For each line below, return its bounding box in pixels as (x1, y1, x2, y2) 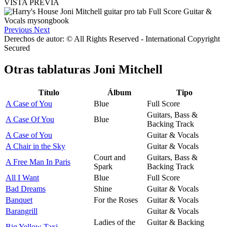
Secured (4, 44, 30, 53)
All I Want (6, 173, 39, 182)
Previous (4, 25, 32, 34)
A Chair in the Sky (6, 141, 65, 150)
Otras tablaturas (4, 63, 93, 77)
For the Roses (94, 195, 138, 204)
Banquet (6, 195, 32, 204)
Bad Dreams (6, 184, 46, 193)
